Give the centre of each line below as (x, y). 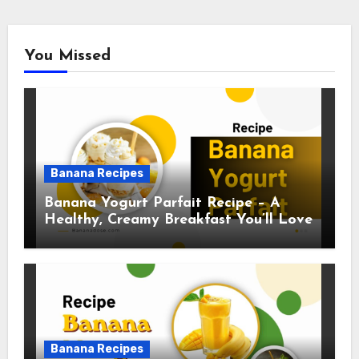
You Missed (67, 56)
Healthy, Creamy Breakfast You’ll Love (178, 220)
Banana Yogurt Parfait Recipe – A (162, 203)
